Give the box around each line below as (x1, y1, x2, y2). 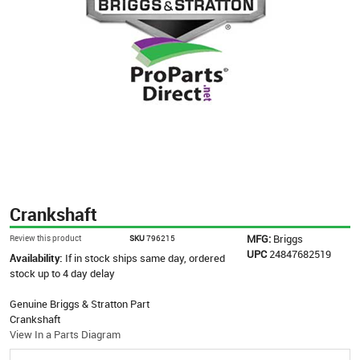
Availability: (10, 250, 65, 265)
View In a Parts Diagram (10, 326, 121, 342)
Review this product (10, 231, 81, 243)
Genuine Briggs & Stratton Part (10, 296, 149, 311)
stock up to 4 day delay (10, 265, 115, 280)
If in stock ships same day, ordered (65, 250, 225, 265)
